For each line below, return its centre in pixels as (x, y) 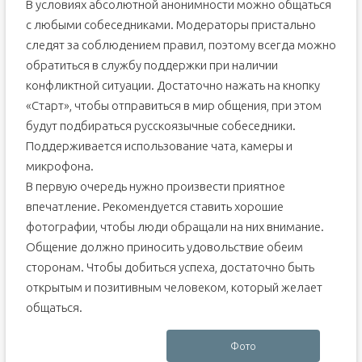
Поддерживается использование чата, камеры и (159, 146)
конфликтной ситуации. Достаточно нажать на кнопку (173, 85)
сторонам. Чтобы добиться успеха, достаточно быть (170, 267)
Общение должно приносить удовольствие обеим (164, 247)
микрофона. (59, 166)
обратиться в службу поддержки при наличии (152, 65)
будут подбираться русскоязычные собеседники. (160, 126)
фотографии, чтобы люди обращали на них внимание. (175, 227)
